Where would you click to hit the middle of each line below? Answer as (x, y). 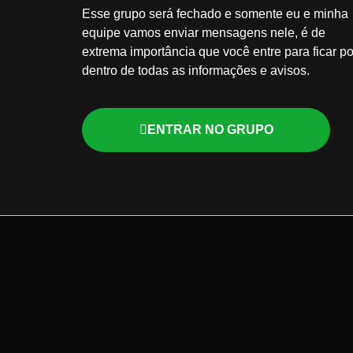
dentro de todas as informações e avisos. (196, 71)
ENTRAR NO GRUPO (210, 129)
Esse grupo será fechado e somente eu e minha (216, 14)
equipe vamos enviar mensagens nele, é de (204, 33)
